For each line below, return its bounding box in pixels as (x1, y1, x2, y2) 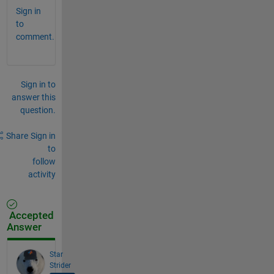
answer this (11, 92, 56, 102)
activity (28, 169, 56, 179)
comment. (15, 31, 54, 42)
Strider (49, 261, 71, 270)
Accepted (6, 209, 54, 221)
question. (20, 105, 56, 115)
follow (32, 156, 56, 166)
